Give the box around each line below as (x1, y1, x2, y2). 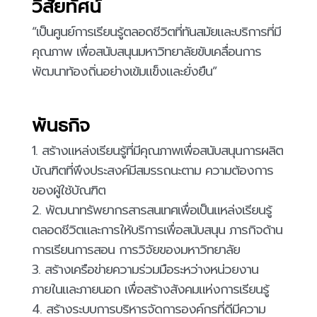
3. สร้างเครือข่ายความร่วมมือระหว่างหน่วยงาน (32, 260, 258, 280)
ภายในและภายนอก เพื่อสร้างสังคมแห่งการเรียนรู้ (32, 279, 269, 300)
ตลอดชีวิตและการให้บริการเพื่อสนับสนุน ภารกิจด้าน (32, 220, 282, 241)
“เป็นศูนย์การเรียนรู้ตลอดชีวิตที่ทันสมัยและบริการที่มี (32, 22, 281, 42)
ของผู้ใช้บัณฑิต (32, 180, 105, 201)
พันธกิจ (32, 112, 90, 140)
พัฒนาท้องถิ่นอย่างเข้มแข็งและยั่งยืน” (32, 62, 217, 82)
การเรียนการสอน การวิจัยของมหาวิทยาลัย (32, 240, 240, 260)
